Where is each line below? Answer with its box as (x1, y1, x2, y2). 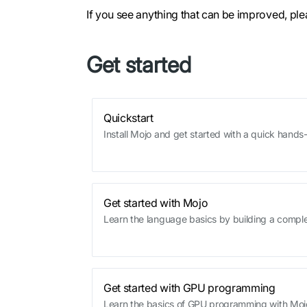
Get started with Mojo (103, 195, 208, 210)
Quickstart (103, 110, 153, 125)
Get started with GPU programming (103, 280, 275, 295)
